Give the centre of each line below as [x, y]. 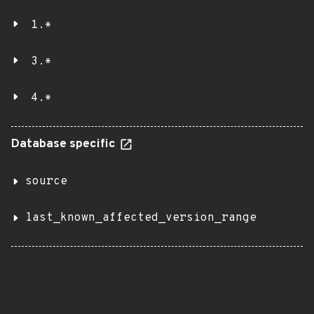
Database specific [65, 144]
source [46, 182]
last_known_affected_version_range [141, 218]
